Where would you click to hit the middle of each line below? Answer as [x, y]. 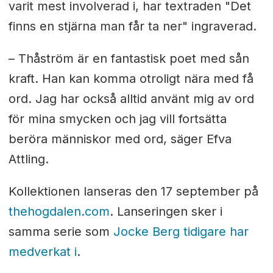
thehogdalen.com [59, 211]
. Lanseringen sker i [166, 211]
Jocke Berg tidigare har [181, 231]
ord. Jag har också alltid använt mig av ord [131, 99]
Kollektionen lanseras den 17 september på [133, 191]
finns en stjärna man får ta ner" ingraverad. [132, 27]
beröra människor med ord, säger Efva [120, 139]
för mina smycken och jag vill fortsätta [117, 119]
